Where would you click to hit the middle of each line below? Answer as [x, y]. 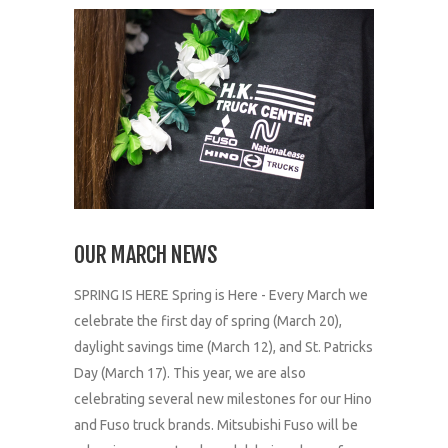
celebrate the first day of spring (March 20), [208, 320]
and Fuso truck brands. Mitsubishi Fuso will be [216, 424]
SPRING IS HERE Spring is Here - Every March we [221, 294]
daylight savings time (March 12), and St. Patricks [223, 346]
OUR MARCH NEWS [145, 254]
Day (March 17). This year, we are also [190, 372]
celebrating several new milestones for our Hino [223, 398]
